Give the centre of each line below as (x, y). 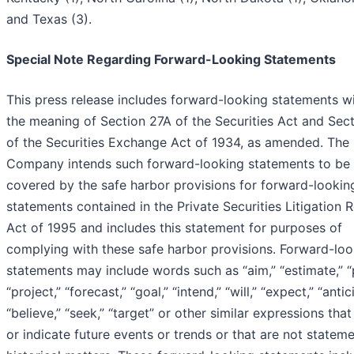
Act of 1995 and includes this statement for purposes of (174, 228)
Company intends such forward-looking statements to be (178, 164)
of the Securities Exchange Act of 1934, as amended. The (178, 143)
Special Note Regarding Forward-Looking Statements (171, 60)
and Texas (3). (49, 19)
